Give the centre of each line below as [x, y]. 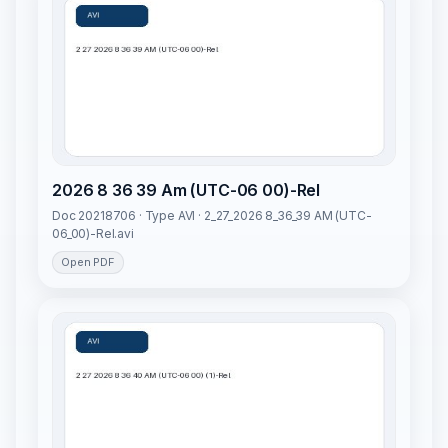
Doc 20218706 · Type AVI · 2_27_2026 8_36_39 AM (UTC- [212, 216]
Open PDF [88, 262]
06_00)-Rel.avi [93, 234]
